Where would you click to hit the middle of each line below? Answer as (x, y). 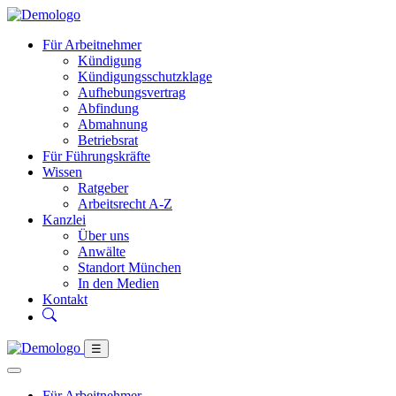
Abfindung (108, 108)
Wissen (62, 172)
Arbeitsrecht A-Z (125, 204)
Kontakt (65, 299)
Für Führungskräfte (96, 156)
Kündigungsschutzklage (145, 76)
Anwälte (102, 251)
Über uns (103, 236)
